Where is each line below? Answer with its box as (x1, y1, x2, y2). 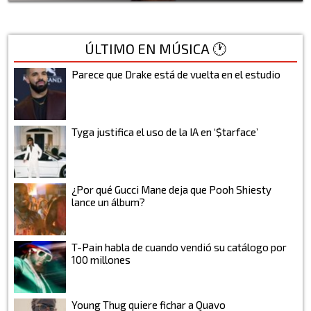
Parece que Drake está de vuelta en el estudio (72, 67, 280, 81)
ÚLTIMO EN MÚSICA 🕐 (85, 40, 226, 57)
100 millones (72, 253, 131, 266)
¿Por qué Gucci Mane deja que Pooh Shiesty (72, 183, 271, 196)
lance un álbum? (72, 195, 145, 208)
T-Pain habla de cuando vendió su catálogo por (72, 240, 287, 253)
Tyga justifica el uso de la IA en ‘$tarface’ (72, 125, 258, 138)
